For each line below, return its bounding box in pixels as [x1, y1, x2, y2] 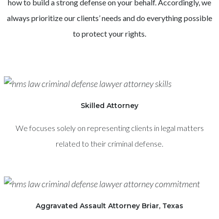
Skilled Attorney [81, 101, 138, 110]
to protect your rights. [73, 29, 146, 38]
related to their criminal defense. [56, 139, 163, 149]
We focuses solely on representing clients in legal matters [15, 123, 204, 133]
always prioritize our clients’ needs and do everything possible [7, 13, 212, 22]
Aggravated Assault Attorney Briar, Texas [36, 201, 183, 210]
